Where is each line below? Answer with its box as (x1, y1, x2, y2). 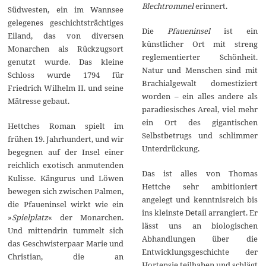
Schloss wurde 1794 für (8, 69, 124, 80)
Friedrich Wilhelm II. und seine (8, 82, 124, 93)
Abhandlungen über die (141, 233, 258, 244)
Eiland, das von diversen (8, 30, 124, 41)
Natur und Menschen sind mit (141, 64, 258, 75)
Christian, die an (8, 251, 124, 262)
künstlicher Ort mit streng (141, 38, 258, 49)
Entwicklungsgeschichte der (141, 246, 258, 257)
